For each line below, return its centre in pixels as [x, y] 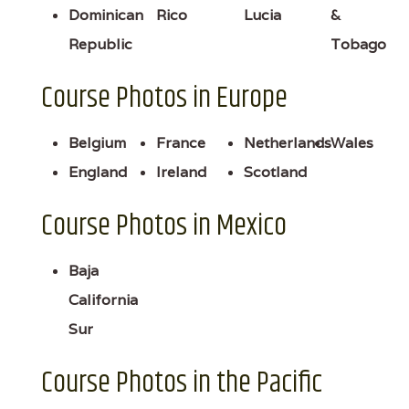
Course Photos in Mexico [164, 225]
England [98, 172]
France [180, 142]
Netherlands [287, 142]
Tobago [359, 44]
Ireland [181, 172]
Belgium [97, 142]
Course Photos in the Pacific [182, 383]
